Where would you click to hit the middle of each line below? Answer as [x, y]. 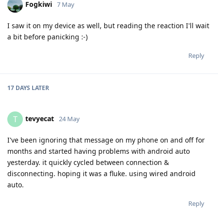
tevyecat [40, 119]
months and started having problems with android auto [99, 151]
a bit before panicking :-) [47, 37]
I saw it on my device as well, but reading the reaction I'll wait [108, 26]
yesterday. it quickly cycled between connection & [88, 163]
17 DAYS [19, 88]
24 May [69, 119]
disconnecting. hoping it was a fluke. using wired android [101, 174]
